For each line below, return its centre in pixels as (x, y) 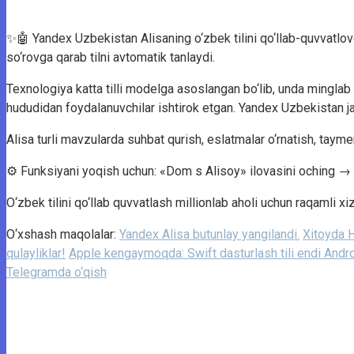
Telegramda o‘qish (56, 272)
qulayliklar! (36, 253)
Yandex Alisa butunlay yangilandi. (209, 234)
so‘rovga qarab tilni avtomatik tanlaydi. (111, 57)
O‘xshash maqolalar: (63, 234)
